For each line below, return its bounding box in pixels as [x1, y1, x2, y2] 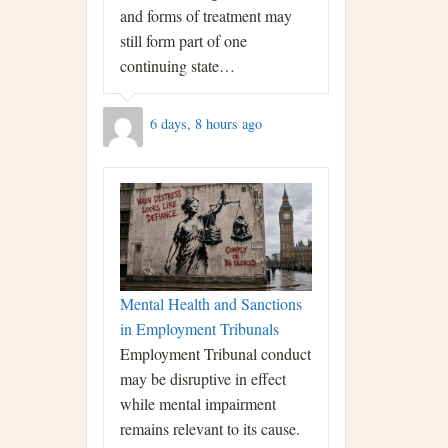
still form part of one [120, 30, 247, 51]
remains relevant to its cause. [120, 418, 300, 440]
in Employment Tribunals [120, 318, 279, 340]
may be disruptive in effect [120, 368, 286, 390]
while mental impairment [120, 393, 276, 415]
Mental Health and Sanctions [120, 293, 302, 315]
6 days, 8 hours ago [149, 113, 262, 133]
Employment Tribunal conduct [120, 343, 311, 365]
